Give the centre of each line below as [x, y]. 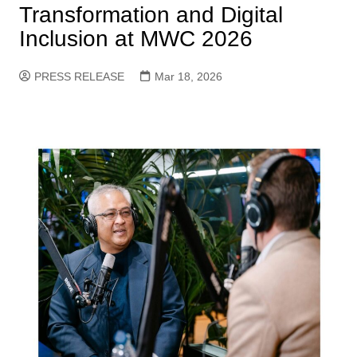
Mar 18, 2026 [188, 76]
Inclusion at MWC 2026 [135, 39]
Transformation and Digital [151, 15]
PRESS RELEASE [79, 76]
